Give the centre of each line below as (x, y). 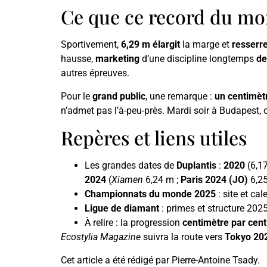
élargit (166, 45)
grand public (119, 96)
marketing (117, 59)
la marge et (206, 45)
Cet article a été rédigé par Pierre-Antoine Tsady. (160, 260)
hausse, (78, 59)
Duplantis (196, 166)
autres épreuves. (95, 73)
